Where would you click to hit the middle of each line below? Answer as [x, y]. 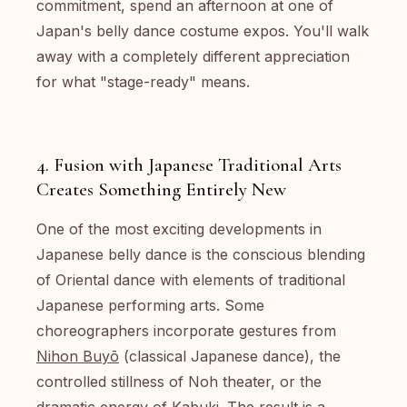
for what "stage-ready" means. [143, 82]
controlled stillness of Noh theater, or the [179, 382]
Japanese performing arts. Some [150, 305]
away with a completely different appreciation [193, 56]
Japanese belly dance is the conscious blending [201, 254]
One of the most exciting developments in [179, 229]
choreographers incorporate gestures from [186, 331]
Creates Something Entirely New [161, 189]
